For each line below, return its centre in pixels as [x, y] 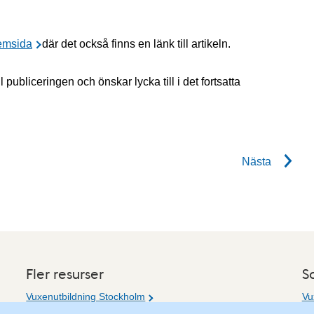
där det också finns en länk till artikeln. [135, 44]
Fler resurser [65, 274]
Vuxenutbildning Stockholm [86, 297]
